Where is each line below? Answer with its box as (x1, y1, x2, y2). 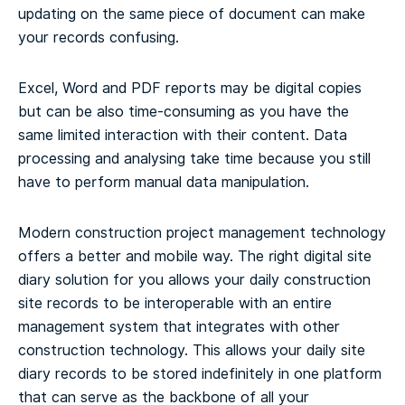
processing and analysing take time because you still (18, 148, 371, 170)
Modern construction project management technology (18, 222, 386, 244)
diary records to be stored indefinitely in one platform (18, 363, 381, 385)
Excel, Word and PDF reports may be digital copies (18, 78, 362, 99)
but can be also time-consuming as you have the (18, 101, 349, 123)
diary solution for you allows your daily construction (18, 269, 371, 291)
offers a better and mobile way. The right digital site (18, 246, 372, 268)
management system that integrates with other (18, 316, 340, 338)
